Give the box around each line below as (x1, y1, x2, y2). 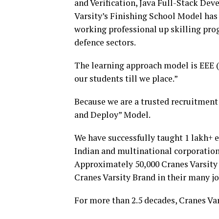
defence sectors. (74, 36, 136, 48)
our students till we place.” (74, 72, 178, 84)
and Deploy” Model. (74, 109, 151, 120)
